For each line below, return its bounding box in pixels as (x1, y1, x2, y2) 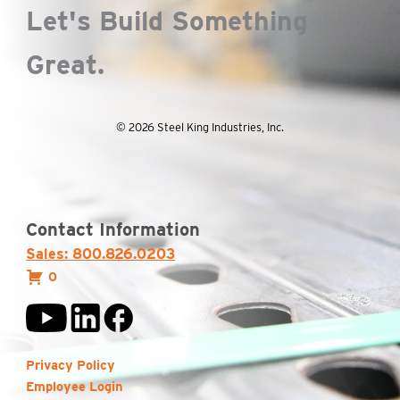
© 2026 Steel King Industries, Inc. (116, 121, 284, 135)
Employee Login (26, 379, 124, 396)
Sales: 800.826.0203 (26, 245, 176, 262)
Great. (26, 48, 105, 81)
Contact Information (26, 218, 201, 240)
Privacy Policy (26, 357, 116, 374)
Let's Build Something (26, 4, 309, 37)
